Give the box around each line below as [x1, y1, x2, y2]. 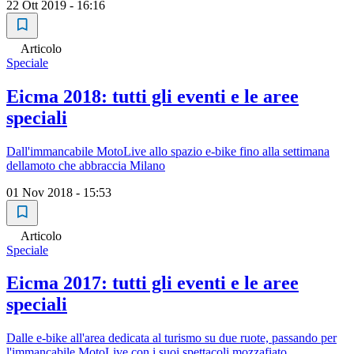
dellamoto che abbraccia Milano [6, 158, 165, 172]
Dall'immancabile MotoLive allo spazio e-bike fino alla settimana [6, 144, 330, 158]
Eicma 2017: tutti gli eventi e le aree [6, 273, 299, 294]
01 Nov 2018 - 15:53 [6, 185, 111, 199]
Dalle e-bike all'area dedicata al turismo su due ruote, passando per [6, 331, 337, 345]
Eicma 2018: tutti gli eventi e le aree [6, 85, 299, 107]
